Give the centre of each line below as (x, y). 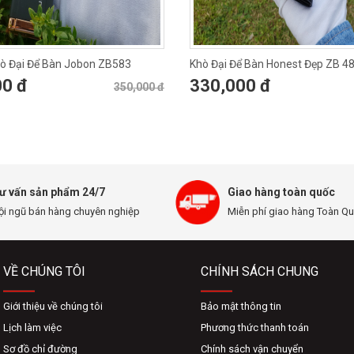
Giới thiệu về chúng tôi (53, 306)
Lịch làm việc (32, 328)
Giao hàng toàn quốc (281, 192)
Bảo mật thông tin (241, 306)
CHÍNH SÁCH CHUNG (260, 271)
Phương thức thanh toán (255, 328)
